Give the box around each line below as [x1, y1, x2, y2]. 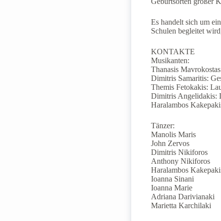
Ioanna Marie [151, 184, 193, 192]
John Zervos [151, 139, 190, 148]
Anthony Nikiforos [151, 157, 211, 166]
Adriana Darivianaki [151, 192, 215, 201]
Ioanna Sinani [151, 175, 194, 184]
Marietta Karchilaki [151, 201, 212, 210]
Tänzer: [151, 121, 175, 130]
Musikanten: [151, 56, 190, 65]
